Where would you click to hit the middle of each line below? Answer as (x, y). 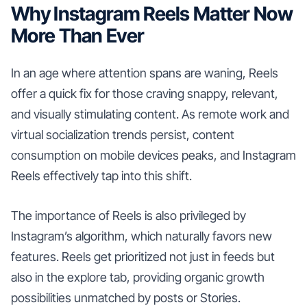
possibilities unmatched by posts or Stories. (126, 297)
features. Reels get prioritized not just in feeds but (143, 256)
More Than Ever (78, 35)
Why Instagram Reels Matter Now (152, 13)
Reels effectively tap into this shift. (101, 175)
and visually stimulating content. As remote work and (150, 114)
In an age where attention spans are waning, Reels (145, 73)
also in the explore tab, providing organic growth (138, 277)
